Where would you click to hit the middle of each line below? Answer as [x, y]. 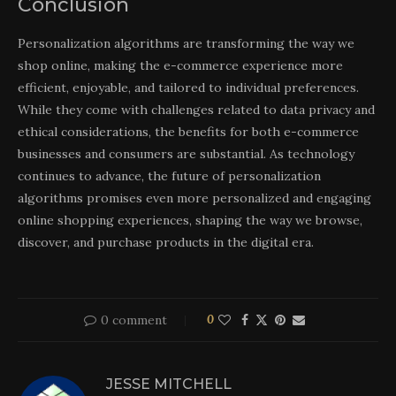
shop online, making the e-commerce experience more [180, 65]
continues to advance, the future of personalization [169, 175]
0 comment [134, 320]
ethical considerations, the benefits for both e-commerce [188, 131]
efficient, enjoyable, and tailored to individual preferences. [188, 87]
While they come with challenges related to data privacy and [196, 109]
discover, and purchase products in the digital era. [166, 242]
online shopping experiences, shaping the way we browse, [190, 220]
